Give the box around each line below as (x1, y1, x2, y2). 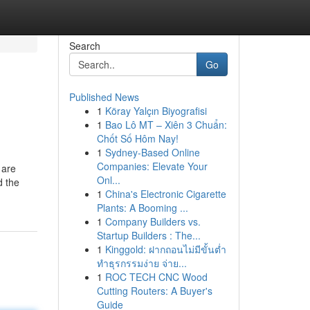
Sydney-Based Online (104, 145, 200, 159)
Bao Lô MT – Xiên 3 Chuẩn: (104, 118, 227, 131)
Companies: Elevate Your (96, 159, 208, 173)
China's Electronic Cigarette (104, 187, 226, 201)
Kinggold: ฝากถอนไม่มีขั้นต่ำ (104, 242, 226, 256)
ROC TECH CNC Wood (104, 270, 208, 284)
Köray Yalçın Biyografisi (104, 104, 207, 118)
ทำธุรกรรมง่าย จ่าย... (96, 256, 187, 270)
